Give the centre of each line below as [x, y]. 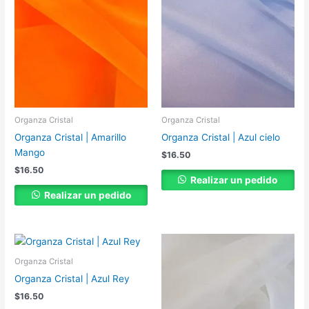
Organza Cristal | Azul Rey [72, 279]
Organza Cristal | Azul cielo [221, 137]
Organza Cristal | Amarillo [71, 137]
